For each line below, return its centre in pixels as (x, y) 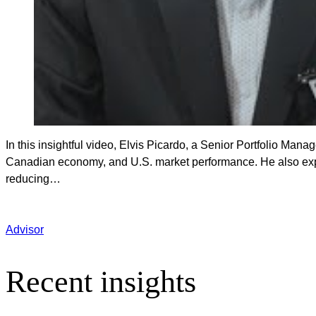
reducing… (33, 178)
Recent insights (101, 282)
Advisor (25, 229)
